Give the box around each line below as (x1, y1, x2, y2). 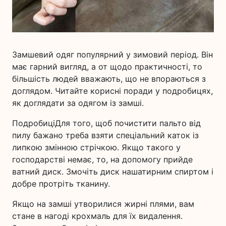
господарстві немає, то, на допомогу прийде (12, 154, 193, 165)
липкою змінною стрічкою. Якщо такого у (12, 142, 181, 153)
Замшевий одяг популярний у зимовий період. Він (12, 49, 213, 60)
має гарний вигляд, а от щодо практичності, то (12, 62, 202, 72)
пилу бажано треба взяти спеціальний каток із (12, 130, 199, 141)
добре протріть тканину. (12, 179, 110, 189)
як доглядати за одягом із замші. (12, 98, 144, 108)
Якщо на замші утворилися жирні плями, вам (12, 199, 194, 209)
